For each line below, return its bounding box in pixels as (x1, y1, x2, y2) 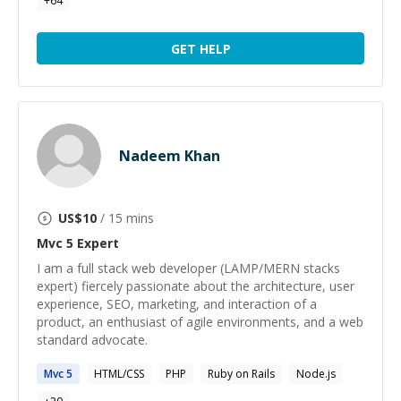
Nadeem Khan (119, 146, 220, 166)
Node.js (296, 366, 336, 381)
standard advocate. (37, 331, 148, 348)
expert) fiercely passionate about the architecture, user (37, 277, 354, 294)
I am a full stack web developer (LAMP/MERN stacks (37, 260, 340, 277)
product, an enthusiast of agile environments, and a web (37, 313, 363, 330)
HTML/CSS (94, 366, 144, 381)
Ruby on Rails (208, 366, 275, 381)
